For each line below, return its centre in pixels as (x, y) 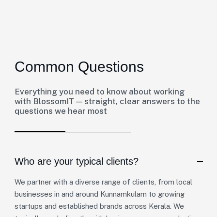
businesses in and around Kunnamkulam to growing (100, 194)
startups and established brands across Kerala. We (99, 206)
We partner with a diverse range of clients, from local (103, 182)
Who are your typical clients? (77, 161)
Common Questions (79, 67)
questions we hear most (61, 111)
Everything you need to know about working (100, 92)
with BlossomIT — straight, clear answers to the (107, 101)
